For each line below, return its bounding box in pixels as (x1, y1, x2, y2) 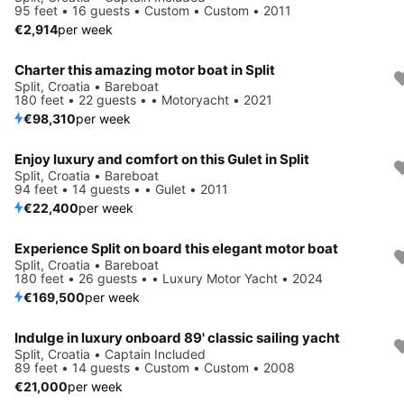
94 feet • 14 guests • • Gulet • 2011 (14, 180, 228, 197)
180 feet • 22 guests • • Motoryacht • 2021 (14, 91, 272, 107)
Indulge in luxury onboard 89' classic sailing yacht (14, 328, 340, 346)
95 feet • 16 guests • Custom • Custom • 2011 (14, 2, 291, 18)
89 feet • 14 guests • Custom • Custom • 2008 (14, 359, 295, 375)
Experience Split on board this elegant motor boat (14, 239, 338, 257)
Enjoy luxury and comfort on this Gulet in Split (14, 150, 309, 168)
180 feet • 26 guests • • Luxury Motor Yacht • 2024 (14, 270, 323, 286)
